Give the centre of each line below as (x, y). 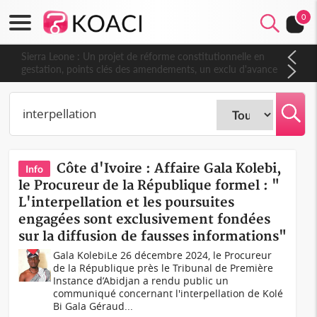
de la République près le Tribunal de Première (163, 268)
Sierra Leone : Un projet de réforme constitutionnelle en (138, 56)
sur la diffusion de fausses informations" (153, 237)
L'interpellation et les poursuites (127, 203)
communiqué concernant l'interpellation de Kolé (168, 293)
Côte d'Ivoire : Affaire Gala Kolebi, (169, 169)
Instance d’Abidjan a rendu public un (141, 281)
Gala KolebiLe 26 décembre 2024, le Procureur (163, 255)
